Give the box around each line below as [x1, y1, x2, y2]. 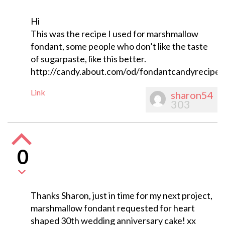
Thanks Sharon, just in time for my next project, [30, 190, 212, 201]
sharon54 [171, 89, 213, 101]
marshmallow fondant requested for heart [30, 202, 195, 214]
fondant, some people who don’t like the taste [30, 41, 208, 52]
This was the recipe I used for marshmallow [30, 28, 198, 40]
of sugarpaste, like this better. [30, 53, 146, 65]
